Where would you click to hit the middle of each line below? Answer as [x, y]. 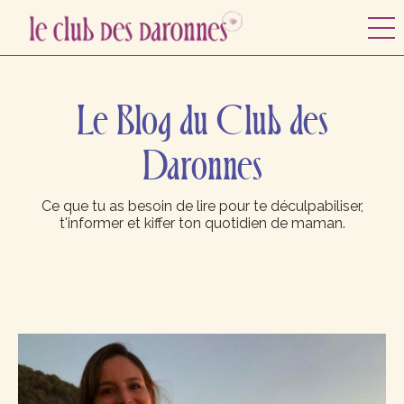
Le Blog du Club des [202, 123]
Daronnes [202, 168]
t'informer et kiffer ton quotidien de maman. [202, 224]
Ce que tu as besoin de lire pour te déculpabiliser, [202, 207]
